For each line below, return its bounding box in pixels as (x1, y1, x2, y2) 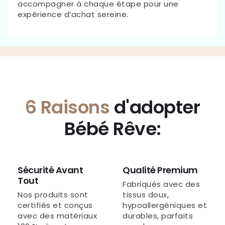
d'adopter (114, 94, 200, 120)
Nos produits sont (18, 189, 88, 200)
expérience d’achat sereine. (18, 9, 129, 20)
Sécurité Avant (18, 164, 83, 176)
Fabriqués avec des (123, 179, 200, 189)
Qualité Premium (123, 164, 198, 176)
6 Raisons (25, 94, 114, 120)
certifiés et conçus (18, 200, 93, 210)
